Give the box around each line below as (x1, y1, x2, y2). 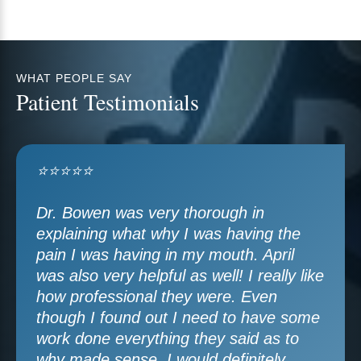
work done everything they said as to (36, 330, 299, 347)
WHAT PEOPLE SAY (16, 72, 132, 85)
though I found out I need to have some (36, 309, 320, 326)
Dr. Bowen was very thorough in (36, 204, 264, 222)
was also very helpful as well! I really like (36, 267, 324, 284)
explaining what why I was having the (36, 225, 301, 243)
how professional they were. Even (36, 288, 277, 305)
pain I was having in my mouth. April (36, 246, 294, 263)
